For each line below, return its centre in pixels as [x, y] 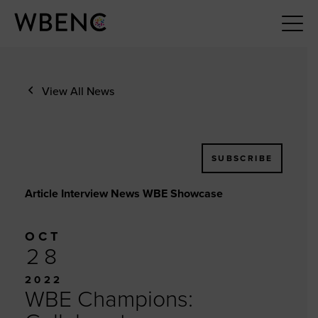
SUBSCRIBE [242, 158]
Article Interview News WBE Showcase [124, 193]
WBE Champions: [109, 299]
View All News [78, 91]
